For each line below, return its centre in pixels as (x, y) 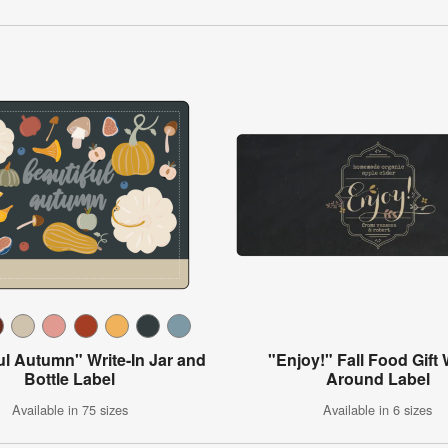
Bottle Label (70, 379)
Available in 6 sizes (378, 410)
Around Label (377, 379)
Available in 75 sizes (69, 410)
